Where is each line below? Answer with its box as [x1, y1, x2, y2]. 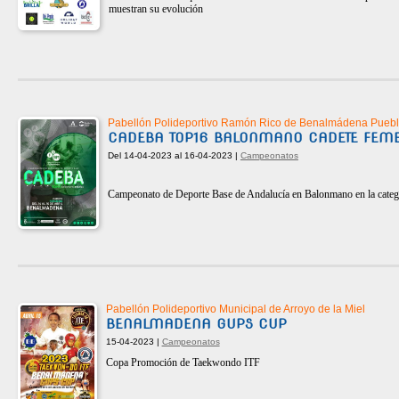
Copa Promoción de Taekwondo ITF [105, 356, 260, 369]
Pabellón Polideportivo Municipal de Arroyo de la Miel [105, 303, 365, 315]
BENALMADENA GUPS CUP [105, 316, 287, 332]
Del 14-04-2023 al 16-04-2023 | [107, 151, 240, 160]
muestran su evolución [108, 3, 203, 15]
